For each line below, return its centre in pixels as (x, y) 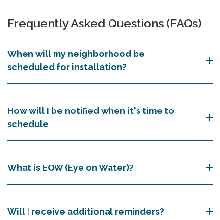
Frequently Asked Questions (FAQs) (105, 23)
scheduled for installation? (67, 67)
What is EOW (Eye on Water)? (70, 167)
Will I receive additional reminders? (86, 211)
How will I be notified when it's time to (91, 110)
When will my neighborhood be (76, 54)
